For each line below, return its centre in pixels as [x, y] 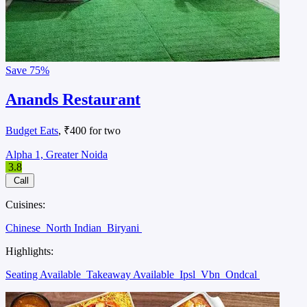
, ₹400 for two [89, 130]
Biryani [124, 228]
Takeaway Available [132, 274]
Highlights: [29, 251]
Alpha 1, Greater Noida [57, 154]
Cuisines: [25, 204]
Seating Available [45, 274]
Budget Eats [32, 130]
